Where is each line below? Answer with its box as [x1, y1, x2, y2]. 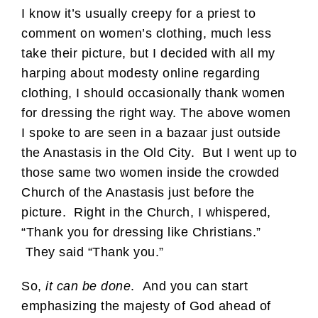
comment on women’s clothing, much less [21, 26, 271, 40]
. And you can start [131, 278, 248, 293]
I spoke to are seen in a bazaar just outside [21, 125, 280, 140]
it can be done [45, 278, 131, 293]
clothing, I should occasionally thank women [21, 85, 285, 100]
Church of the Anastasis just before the [21, 185, 255, 199]
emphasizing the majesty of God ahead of [21, 298, 271, 313]
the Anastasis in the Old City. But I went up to [21, 145, 297, 160]
